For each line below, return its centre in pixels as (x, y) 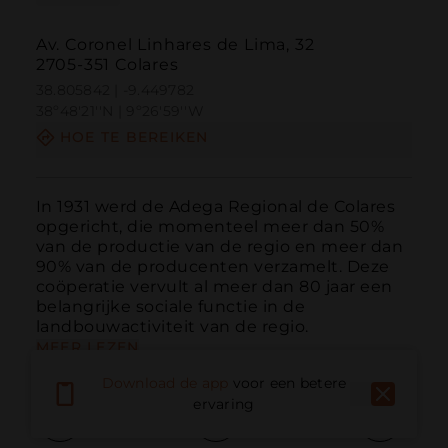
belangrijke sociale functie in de (170, 306)
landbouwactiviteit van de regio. (172, 326)
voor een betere (289, 383)
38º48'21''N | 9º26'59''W (119, 111)
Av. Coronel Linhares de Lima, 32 (175, 45)
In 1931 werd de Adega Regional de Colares (215, 206)
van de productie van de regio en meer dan (219, 246)
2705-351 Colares (107, 65)
